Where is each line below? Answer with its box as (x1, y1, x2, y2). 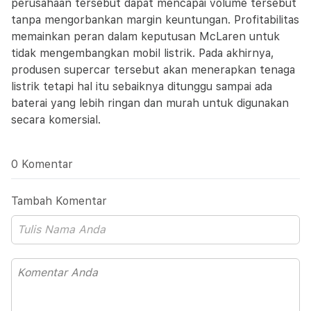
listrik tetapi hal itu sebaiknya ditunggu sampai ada (11, 80, 272, 93)
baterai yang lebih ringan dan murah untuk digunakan (11, 96, 289, 110)
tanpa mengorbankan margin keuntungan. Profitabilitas (11, 13, 299, 26)
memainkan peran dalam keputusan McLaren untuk (11, 30, 280, 43)
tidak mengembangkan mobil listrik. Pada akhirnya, (11, 47, 274, 60)
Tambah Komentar (11, 194, 107, 208)
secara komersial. (11, 113, 101, 126)
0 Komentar (11, 158, 73, 171)
